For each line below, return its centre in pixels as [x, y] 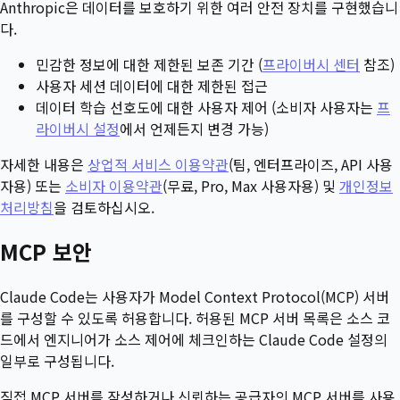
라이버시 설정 [78, 129]
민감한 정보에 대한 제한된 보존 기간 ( [149, 65]
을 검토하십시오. [104, 208]
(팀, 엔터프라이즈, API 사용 [311, 165]
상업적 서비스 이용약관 [158, 165]
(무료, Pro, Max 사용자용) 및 [251, 186]
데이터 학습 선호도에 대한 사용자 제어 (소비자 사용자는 [206, 108]
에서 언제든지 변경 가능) [194, 129]
